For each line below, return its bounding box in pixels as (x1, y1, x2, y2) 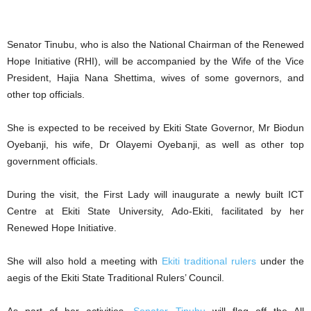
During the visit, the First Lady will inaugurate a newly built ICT (7, 189, 304, 201)
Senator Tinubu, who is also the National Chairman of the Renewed (7, 39, 304, 51)
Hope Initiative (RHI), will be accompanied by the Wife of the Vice (7, 56, 304, 67)
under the (256, 255, 304, 267)
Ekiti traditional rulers (162, 255, 256, 267)
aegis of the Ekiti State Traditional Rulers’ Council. (7, 272, 224, 284)
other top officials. (7, 89, 85, 101)
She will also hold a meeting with (7, 255, 162, 267)
